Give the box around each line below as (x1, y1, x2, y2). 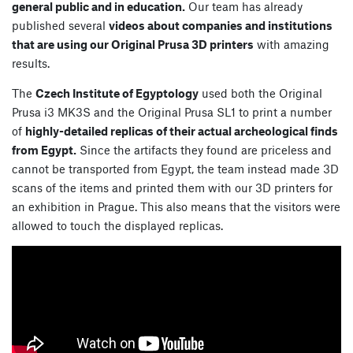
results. (12, 56, 50, 71)
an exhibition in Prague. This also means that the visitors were (12, 199, 340, 214)
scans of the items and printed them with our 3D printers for (12, 180, 333, 195)
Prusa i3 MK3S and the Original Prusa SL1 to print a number (12, 105, 332, 120)
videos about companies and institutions (109, 18, 333, 33)
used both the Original (199, 86, 322, 101)
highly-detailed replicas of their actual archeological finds (25, 124, 338, 139)
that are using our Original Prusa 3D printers (12, 37, 254, 52)
